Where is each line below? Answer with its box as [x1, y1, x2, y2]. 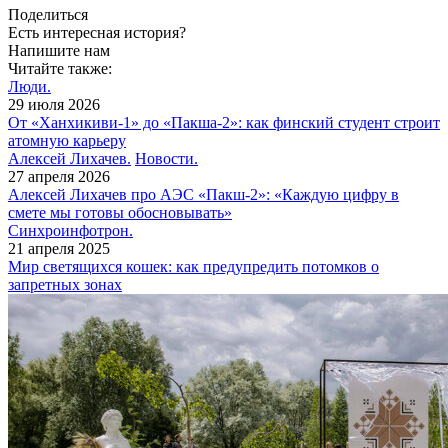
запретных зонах [8, 276, 122, 294]
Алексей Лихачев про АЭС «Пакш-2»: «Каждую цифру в [8, 186, 399, 204]
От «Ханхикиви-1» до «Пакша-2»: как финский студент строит [8, 114, 440, 132]
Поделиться [8, 6, 88, 24]
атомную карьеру [8, 132, 126, 150]
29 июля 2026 [8, 96, 100, 114]
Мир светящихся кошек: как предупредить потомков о [8, 258, 379, 276]
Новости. [135, 150, 198, 168]
